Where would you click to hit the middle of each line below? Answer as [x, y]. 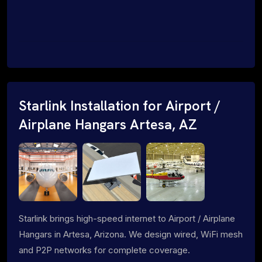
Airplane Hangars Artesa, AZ [108, 124]
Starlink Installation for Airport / [120, 106]
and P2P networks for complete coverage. [104, 250]
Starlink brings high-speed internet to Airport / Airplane [127, 218]
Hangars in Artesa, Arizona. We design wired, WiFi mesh [131, 234]
